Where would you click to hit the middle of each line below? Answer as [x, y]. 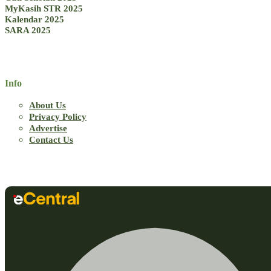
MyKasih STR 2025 [44, 8]
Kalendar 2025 [34, 19]
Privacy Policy [58, 117]
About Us [47, 105]
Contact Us [51, 140]
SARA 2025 [28, 30]
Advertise [48, 128]
